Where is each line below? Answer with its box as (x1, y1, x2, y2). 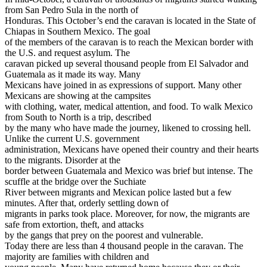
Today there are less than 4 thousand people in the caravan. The (5, 240, 243, 251)
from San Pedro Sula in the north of (5, 4, 138, 15)
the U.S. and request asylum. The (5, 47, 130, 58)
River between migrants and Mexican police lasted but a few (5, 187, 232, 197)
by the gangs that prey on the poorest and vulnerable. (5, 229, 203, 240)
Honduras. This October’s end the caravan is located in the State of (5, 15, 256, 26)
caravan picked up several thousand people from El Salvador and (5, 58, 249, 69)
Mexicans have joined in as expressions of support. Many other (5, 79, 241, 90)
